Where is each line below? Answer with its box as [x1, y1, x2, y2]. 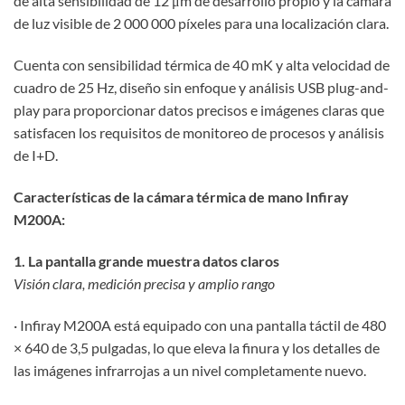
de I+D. [14, 146, 58, 165]
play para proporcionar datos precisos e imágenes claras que [14, 101, 384, 119]
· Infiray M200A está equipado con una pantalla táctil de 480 [14, 316, 386, 334]
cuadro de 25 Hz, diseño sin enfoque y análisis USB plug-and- [14, 79, 389, 97]
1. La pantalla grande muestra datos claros [14, 251, 279, 269]
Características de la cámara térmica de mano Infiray [14, 188, 349, 205]
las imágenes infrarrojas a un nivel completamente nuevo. [14, 361, 366, 379]
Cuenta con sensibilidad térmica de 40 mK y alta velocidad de [14, 56, 390, 74]
